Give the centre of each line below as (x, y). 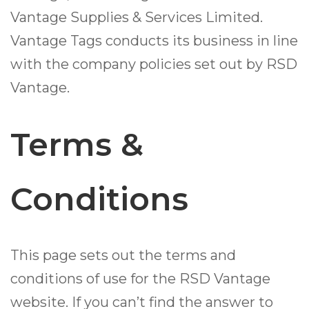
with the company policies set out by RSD (154, 64)
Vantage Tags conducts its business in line (154, 41)
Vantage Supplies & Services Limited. (137, 18)
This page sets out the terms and (123, 256)
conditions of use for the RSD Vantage (140, 279)
